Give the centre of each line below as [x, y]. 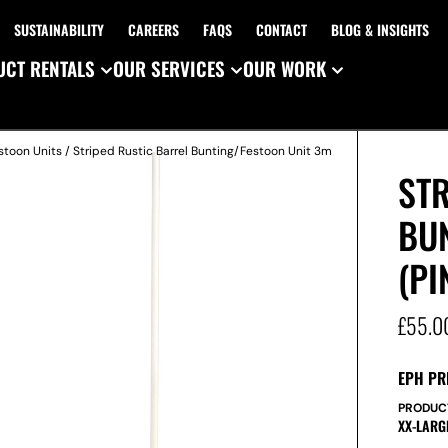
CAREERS [153, 29]
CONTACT [281, 29]
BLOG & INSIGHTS [379, 29]
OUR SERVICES [169, 68]
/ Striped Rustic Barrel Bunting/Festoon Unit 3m [197, 151]
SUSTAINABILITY [58, 29]
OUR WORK [284, 68]
